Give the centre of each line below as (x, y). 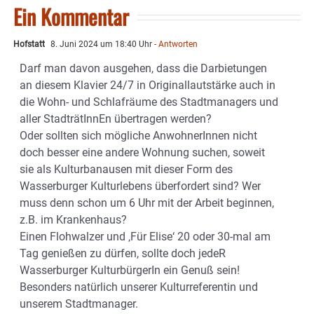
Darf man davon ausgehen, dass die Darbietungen (143, 69)
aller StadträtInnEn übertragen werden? (116, 119)
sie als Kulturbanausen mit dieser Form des (126, 170)
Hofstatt (29, 45)
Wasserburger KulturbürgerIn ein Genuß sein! (130, 271)
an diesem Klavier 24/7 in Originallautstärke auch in (148, 86)
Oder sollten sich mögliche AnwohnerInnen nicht (138, 136)
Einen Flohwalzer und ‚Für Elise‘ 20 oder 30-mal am (145, 237)
